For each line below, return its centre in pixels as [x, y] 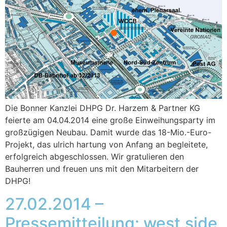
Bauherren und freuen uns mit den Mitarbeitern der [102, 169]
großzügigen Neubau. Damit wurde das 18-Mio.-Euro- [108, 133]
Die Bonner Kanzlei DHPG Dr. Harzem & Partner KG [103, 108]
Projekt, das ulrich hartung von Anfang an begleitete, [106, 145]
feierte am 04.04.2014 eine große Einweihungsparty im [110, 120]
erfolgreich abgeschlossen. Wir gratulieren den [94, 157]
